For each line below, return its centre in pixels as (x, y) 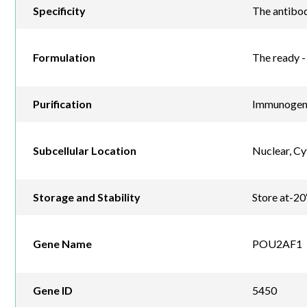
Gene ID (53, 291)
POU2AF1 (277, 244)
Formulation (64, 58)
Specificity (59, 11)
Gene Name (62, 244)
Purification (62, 104)
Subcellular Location (85, 151)
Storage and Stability (87, 197)
